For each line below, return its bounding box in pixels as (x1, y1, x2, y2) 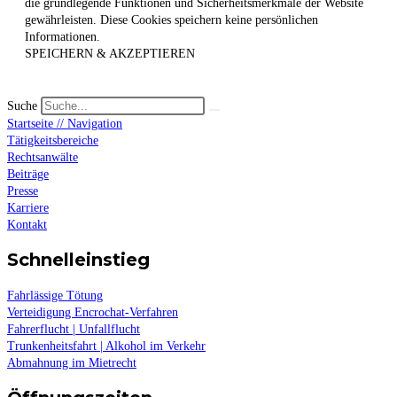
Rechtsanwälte (7, 150, 78, 164)
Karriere (7, 200, 49, 214)
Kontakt (7, 217, 47, 231)
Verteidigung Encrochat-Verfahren (7, 305, 178, 319)
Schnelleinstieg (7, 249, 150, 271)
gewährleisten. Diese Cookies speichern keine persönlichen (25, 12, 318, 27)
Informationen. (25, 29, 100, 43)
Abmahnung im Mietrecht (7, 355, 136, 370)
